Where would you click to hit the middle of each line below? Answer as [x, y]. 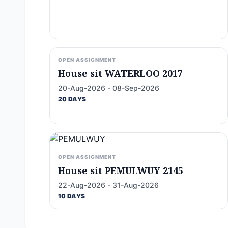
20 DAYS [72, 99]
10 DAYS [72, 196]
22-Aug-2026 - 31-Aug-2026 [108, 185]
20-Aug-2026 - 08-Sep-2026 [109, 88]
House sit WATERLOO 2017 [120, 73]
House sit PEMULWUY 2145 [121, 170]
